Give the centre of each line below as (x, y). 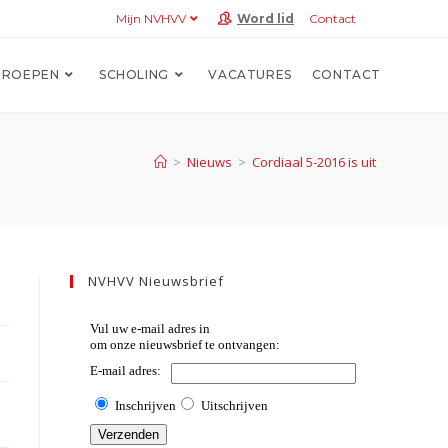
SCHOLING (133, 74)
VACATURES (250, 74)
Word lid (265, 18)
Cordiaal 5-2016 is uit (314, 162)
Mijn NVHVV (151, 18)
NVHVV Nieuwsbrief (156, 281)
